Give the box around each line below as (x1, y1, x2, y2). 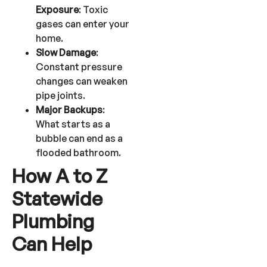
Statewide (12, 187, 103, 211)
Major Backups (36, 104, 103, 116)
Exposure (36, 4, 79, 16)
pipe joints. (36, 89, 85, 102)
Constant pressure (36, 61, 122, 73)
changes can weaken (36, 75, 128, 88)
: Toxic (79, 4, 108, 16)
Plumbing (12, 209, 94, 234)
